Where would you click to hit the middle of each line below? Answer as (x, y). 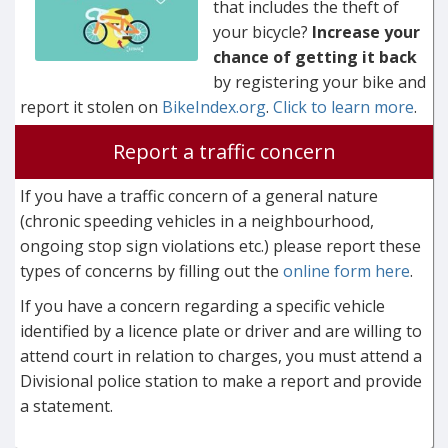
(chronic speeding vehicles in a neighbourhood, (197, 221)
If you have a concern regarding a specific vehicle (202, 306)
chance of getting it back (315, 57)
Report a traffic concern (224, 152)
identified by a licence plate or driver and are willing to (221, 331)
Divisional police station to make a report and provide (221, 381)
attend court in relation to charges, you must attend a (221, 356)
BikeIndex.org (214, 107)
